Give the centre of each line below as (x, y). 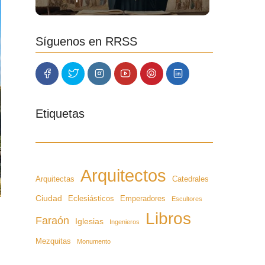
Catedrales (190, 179)
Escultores (187, 198)
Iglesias (89, 221)
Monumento (93, 241)
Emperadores (143, 198)
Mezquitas (53, 241)
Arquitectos (123, 175)
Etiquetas (60, 113)
